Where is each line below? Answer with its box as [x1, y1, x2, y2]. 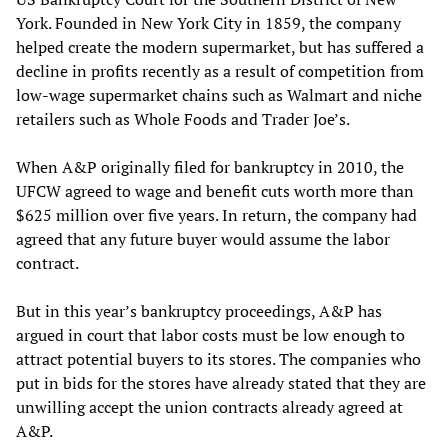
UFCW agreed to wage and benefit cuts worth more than [16, 180, 414, 203]
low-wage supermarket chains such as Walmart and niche [16, 84, 422, 107]
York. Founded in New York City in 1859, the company [16, 12, 401, 35]
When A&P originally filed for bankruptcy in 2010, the [16, 156, 404, 179]
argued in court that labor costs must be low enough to [16, 324, 405, 347]
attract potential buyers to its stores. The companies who [16, 348, 421, 371]
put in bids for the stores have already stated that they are [16, 372, 426, 395]
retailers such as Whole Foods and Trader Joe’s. [16, 108, 350, 131]
